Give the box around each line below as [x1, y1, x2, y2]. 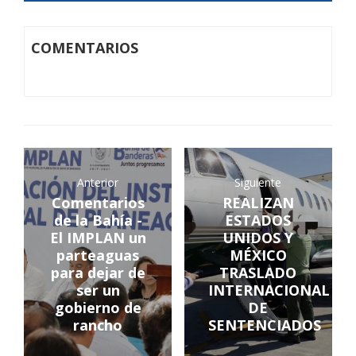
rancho [73, 315, 123, 335]
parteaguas [56, 246, 140, 265]
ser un [75, 281, 120, 300]
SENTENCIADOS [207, 315, 321, 335]
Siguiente [234, 175, 282, 191]
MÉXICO [229, 246, 287, 265]
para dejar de [50, 263, 145, 283]
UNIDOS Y [222, 228, 294, 248]
